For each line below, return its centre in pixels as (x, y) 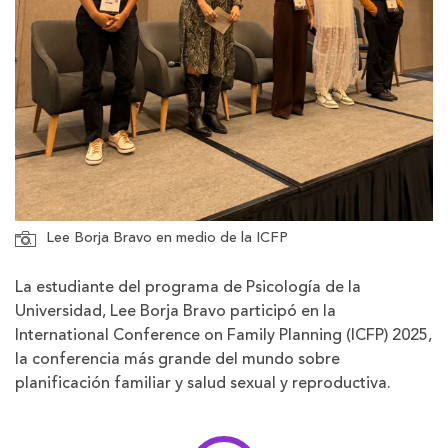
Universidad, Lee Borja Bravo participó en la (175, 311)
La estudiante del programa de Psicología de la (188, 287)
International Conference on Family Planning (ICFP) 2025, (223, 335)
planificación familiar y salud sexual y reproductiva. (205, 383)
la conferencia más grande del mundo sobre (177, 359)
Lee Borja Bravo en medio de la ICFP (167, 238)
